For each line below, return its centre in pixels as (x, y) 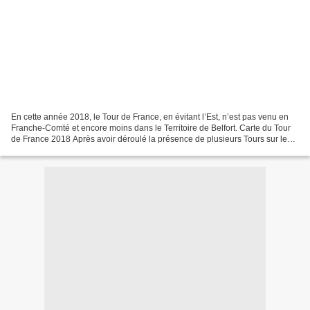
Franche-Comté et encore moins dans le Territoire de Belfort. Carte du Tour (151, 128)
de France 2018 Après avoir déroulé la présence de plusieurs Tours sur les (151, 139)
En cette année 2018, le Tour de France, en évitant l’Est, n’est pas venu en (150, 117)
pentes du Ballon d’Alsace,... (64, 150)
